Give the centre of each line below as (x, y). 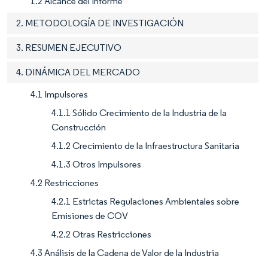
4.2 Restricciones (65, 183)
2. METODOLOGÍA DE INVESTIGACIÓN (100, 23)
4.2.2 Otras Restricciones (101, 234)
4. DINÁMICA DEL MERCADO (78, 72)
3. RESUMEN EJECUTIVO (69, 48)
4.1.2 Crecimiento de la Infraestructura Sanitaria (145, 146)
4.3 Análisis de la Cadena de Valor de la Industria (125, 253)
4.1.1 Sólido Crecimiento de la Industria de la (139, 113)
